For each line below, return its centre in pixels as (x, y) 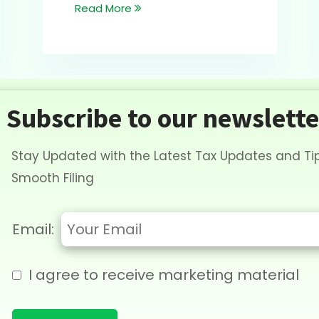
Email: (33, 230)
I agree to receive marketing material (163, 275)
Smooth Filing (52, 178)
